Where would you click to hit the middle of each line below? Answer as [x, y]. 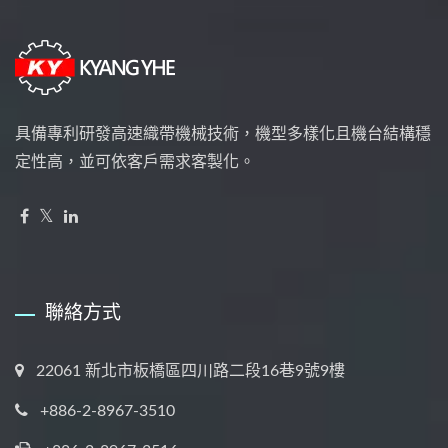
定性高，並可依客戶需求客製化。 [135, 162]
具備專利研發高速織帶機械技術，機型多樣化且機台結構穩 [223, 134]
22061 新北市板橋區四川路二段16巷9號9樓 [190, 371]
